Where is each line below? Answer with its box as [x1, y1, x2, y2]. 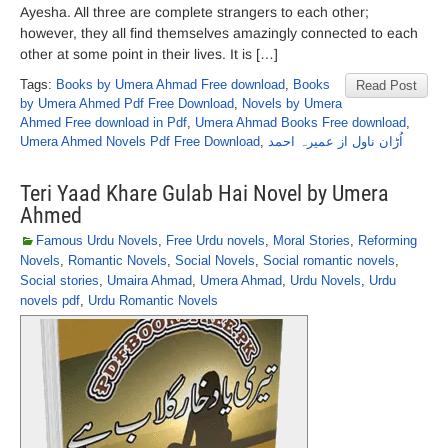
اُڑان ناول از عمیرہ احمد [268, 134, 403, 149]
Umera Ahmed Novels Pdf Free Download [20, 134, 260, 149]
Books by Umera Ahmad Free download [56, 77, 285, 92]
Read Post [356, 78, 417, 93]
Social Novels [175, 253, 255, 268]
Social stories [20, 273, 99, 288]
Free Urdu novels [166, 233, 265, 248]
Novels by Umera [242, 96, 342, 111]
